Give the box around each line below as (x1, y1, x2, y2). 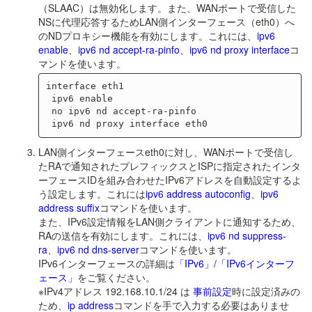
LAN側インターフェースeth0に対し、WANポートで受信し (38, 144, 293, 159)
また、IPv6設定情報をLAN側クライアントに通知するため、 (38, 214, 301, 228)
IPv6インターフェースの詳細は (38, 256, 175, 270)
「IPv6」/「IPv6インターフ (175, 256, 295, 270)
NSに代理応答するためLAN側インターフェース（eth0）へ (38, 14, 295, 29)
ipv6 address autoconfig (146, 186, 251, 201)
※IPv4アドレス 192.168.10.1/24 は (38, 283, 193, 298)
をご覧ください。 (77, 270, 155, 284)
